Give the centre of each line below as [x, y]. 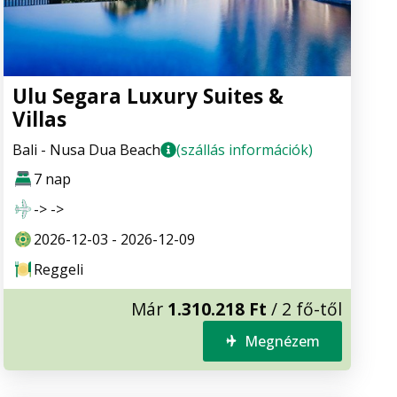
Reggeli [58, 269]
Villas [39, 119]
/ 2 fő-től [304, 308]
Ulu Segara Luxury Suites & [148, 96]
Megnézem [282, 341]
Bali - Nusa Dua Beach [86, 149]
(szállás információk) [245, 149]
